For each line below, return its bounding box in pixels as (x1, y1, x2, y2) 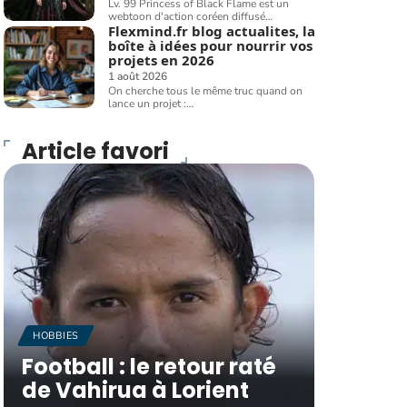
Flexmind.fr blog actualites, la (108, 22, 316, 40)
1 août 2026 (108, 69, 168, 84)
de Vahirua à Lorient (22, 375, 249, 405)
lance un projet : (108, 96, 187, 111)
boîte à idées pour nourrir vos (108, 36, 313, 55)
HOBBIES (33, 329, 79, 342)
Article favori (22, 136, 169, 166)
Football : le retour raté (22, 352, 276, 382)
